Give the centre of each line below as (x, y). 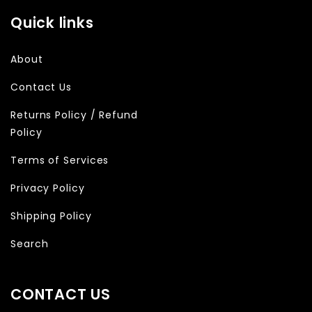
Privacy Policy (48, 188)
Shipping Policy (51, 216)
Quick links (52, 23)
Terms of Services (60, 160)
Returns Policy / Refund (74, 115)
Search (30, 243)
